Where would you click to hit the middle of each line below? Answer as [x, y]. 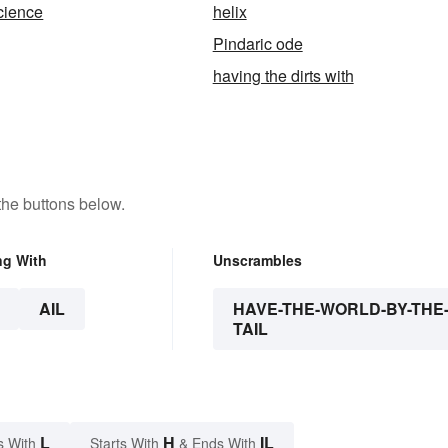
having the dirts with [283, 76]
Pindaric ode [257, 44]
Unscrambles [257, 260]
